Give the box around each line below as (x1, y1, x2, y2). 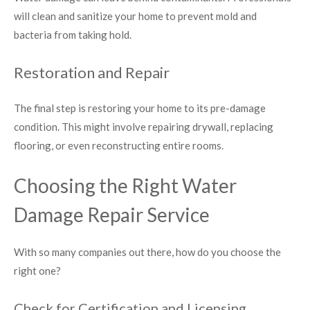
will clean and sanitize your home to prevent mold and (14, 9, 257, 22)
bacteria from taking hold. (14, 28, 131, 41)
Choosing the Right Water (14, 173, 237, 197)
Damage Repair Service (14, 202, 210, 226)
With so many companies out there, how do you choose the (14, 245, 281, 258)
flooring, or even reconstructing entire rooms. (14, 139, 224, 152)
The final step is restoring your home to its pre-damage (14, 102, 266, 115)
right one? (14, 264, 61, 277)
